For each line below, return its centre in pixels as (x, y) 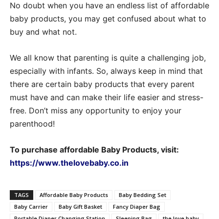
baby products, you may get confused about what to (108, 18)
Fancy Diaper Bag (137, 206)
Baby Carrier (31, 206)
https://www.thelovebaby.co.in (69, 163)
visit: (170, 149)
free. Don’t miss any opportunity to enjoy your (96, 110)
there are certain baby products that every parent (102, 84)
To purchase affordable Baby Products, (85, 149)
